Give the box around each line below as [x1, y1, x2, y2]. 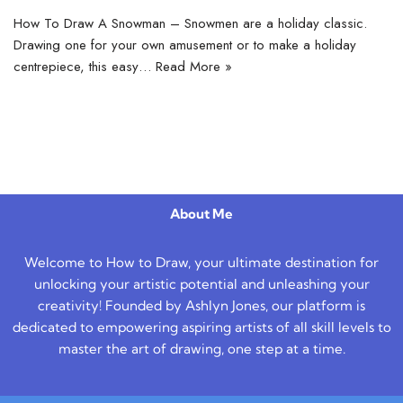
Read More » [156, 56, 232, 76]
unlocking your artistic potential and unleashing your [33, 275, 370, 292]
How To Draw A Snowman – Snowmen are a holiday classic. [13, 13, 367, 33]
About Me [170, 205, 233, 222]
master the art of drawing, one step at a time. [58, 340, 345, 357]
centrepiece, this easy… [13, 56, 156, 76]
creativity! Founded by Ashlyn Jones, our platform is [38, 297, 365, 314]
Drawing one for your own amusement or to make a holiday [13, 34, 356, 55]
